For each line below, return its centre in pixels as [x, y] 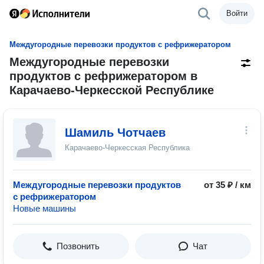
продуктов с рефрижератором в [103, 76]
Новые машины [44, 208]
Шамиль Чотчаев [115, 133]
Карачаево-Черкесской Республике [112, 90]
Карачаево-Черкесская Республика [127, 148]
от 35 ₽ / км [227, 185]
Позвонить [78, 246]
